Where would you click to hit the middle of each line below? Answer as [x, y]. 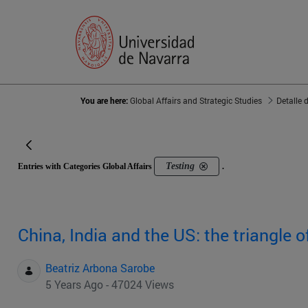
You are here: [105, 101]
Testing [180, 166]
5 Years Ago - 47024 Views [110, 285]
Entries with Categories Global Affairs [86, 167]
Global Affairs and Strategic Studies [196, 101]
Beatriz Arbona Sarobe [100, 268]
